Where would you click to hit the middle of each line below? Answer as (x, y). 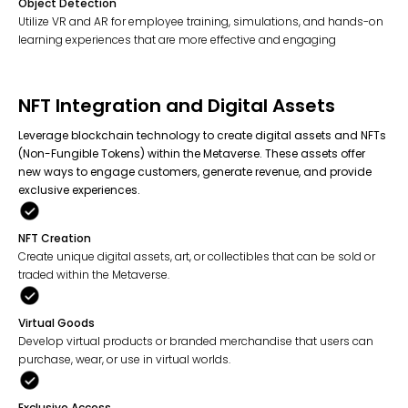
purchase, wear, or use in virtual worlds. (124, 360)
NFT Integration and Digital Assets (177, 106)
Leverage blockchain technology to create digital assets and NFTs (202, 136)
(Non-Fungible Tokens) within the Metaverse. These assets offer (192, 154)
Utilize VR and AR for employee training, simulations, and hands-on (201, 22)
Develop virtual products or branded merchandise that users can (196, 342)
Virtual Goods (56, 323)
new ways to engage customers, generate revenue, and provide (195, 172)
